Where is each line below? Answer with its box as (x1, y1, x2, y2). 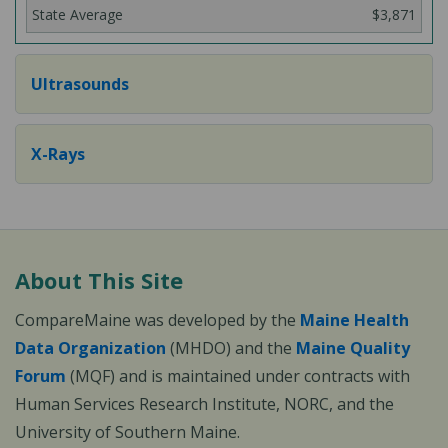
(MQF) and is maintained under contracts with (66, 365, 410, 387)
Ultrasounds (31, 73, 129, 95)
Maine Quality (296, 337, 410, 359)
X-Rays (31, 143, 85, 165)
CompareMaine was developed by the (15, 309, 300, 331)
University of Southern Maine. (15, 421, 240, 443)
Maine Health (300, 309, 409, 331)
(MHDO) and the (166, 337, 296, 359)
